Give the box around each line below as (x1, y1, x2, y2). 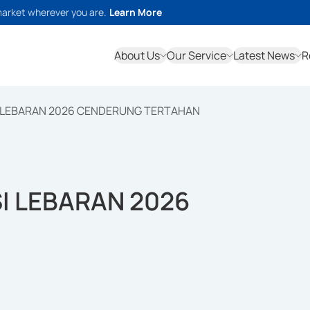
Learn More (109, 6, 162, 19)
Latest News (233, 48, 295, 63)
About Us (114, 48, 160, 63)
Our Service (167, 48, 226, 63)
